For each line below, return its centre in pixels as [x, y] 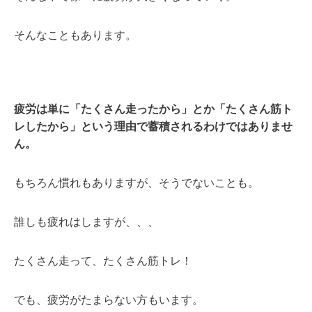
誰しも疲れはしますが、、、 [86, 221]
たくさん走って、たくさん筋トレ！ [103, 260]
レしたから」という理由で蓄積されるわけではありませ [153, 126]
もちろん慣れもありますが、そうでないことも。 [136, 182]
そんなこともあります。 [75, 35]
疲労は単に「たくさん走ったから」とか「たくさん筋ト [153, 109]
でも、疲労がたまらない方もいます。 [109, 299]
